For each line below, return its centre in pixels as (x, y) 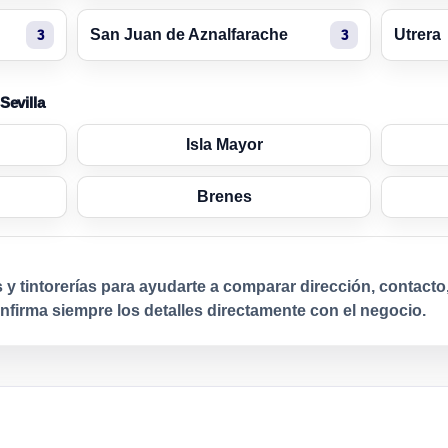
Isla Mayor (224, 145)
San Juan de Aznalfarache (189, 35)
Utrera (417, 35)
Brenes (224, 197)
